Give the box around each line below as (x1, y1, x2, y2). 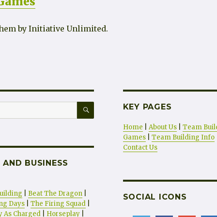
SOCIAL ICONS (123, 192, 187, 202)
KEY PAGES (123, 102, 172, 112)
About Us (148, 123, 177, 132)
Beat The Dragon (28, 189, 82, 198)
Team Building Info (151, 133, 215, 142)
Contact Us (123, 143, 157, 152)
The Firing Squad (30, 200, 86, 208)
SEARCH (93, 101, 124, 109)
